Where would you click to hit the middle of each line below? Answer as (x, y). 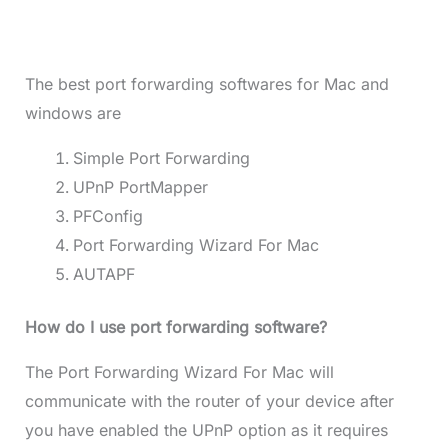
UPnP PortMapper (140, 187)
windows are (72, 113)
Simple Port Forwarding (161, 158)
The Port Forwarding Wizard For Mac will (179, 372)
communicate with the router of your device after (209, 401)
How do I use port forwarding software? (175, 327)
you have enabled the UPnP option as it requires (206, 430)
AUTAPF (103, 274)
